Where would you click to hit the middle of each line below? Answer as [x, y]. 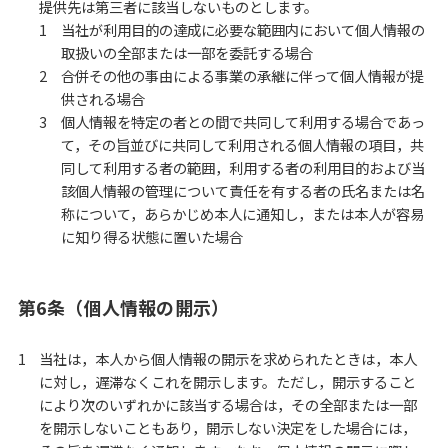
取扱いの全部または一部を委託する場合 [186, 52]
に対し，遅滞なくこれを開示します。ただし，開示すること [228, 382]
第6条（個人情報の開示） [123, 306]
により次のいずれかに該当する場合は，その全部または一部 [228, 405]
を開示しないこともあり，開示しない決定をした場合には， [228, 428]
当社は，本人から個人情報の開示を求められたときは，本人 [228, 359]
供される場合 [102, 98]
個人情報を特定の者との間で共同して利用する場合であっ [242, 121]
